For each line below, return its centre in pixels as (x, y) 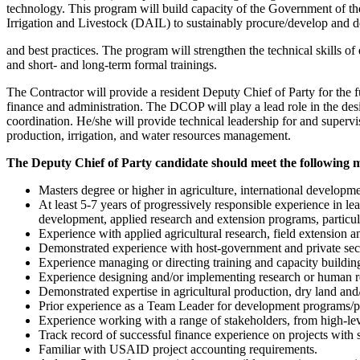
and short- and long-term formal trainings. (112, 64)
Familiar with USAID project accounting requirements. (178, 349)
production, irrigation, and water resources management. (149, 135)
